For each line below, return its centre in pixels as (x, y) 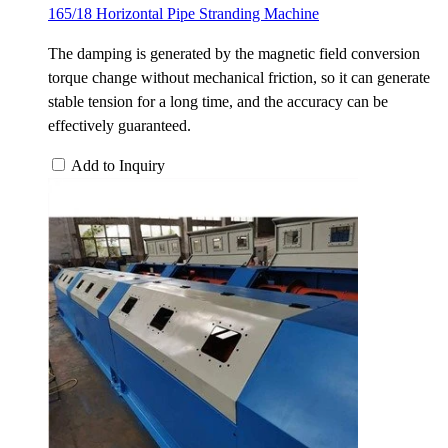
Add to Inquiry (118, 165)
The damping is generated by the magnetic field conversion (234, 53)
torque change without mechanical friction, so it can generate (239, 77)
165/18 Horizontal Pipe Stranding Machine (183, 13)
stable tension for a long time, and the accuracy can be (218, 101)
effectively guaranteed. (119, 125)
